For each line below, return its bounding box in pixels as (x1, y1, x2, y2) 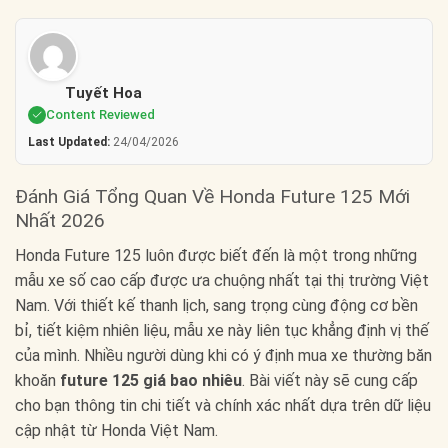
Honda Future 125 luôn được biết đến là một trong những (15, 245, 417, 265)
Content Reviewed (46, 107, 155, 123)
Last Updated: (28, 135, 110, 150)
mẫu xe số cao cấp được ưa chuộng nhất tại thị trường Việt (15, 270, 429, 290)
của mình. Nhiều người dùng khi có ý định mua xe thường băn (15, 345, 432, 365)
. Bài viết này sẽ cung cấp (242, 370, 418, 390)
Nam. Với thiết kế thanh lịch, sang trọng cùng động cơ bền (15, 295, 418, 315)
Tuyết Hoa (65, 84, 142, 103)
